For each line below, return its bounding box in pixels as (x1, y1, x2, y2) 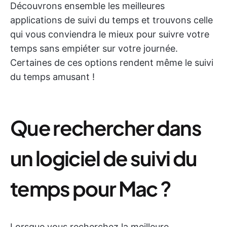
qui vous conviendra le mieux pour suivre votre (10, 29, 209, 40)
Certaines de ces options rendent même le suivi (10, 57, 213, 68)
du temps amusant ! (10, 71, 95, 82)
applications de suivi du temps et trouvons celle (10, 15, 213, 25)
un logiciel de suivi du (10, 145, 197, 171)
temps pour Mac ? (10, 175, 171, 201)
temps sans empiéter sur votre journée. (10, 43, 178, 54)
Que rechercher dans (10, 115, 202, 140)
